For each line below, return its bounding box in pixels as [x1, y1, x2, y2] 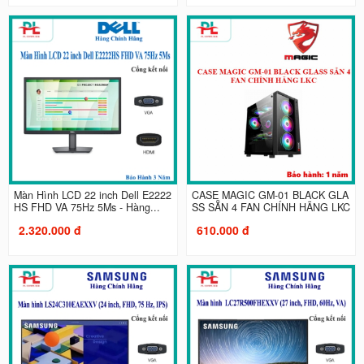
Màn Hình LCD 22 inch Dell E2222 [13, 187, 171, 202]
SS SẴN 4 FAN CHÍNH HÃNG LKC [192, 199, 350, 214]
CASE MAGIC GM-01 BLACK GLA [192, 187, 349, 202]
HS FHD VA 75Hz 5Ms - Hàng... [13, 199, 160, 214]
